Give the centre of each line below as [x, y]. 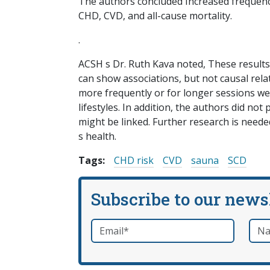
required [138, 226]
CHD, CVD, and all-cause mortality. [155, 16]
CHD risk [134, 161]
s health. [97, 137]
